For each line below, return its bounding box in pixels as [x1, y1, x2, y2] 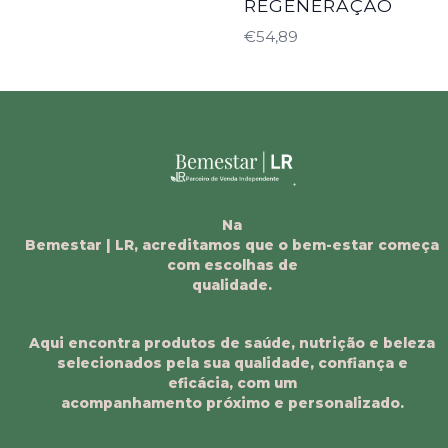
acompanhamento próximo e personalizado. [60, 395, 404, 412]
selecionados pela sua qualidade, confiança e [56, 355, 408, 372]
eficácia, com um [167, 375, 297, 392]
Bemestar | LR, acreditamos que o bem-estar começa [25, 237, 439, 254]
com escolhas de [166, 257, 298, 274]
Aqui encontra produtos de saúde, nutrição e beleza [29, 335, 435, 352]
